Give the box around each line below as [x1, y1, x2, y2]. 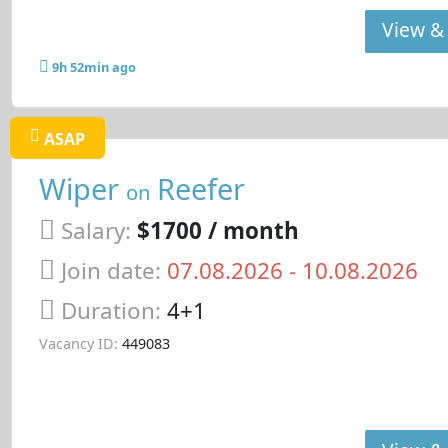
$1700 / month [136, 215, 299, 247]
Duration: [60, 294, 167, 326]
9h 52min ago [51, 58, 136, 77]
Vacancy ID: [38, 334, 118, 354]
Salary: [60, 215, 131, 247]
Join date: [60, 254, 161, 286]
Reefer [149, 168, 245, 208]
